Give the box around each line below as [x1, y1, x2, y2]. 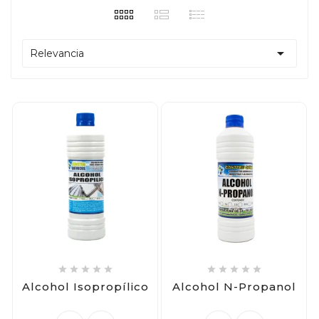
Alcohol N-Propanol [172, 279, 296, 293]
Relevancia [30, 46, 84, 60]
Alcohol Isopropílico [21, 279, 149, 293]
